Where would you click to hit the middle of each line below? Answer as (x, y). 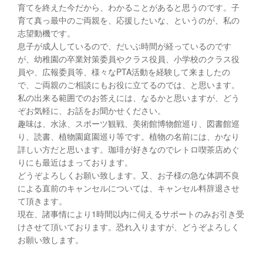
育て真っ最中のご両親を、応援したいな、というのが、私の (129, 20)
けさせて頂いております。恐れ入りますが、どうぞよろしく (129, 226)
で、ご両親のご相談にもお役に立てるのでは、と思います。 (129, 84)
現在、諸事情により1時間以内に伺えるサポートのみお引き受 (131, 213)
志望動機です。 (46, 33)
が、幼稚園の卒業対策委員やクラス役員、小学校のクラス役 (129, 58)
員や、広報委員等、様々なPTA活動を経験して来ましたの (124, 71)
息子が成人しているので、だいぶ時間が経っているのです (124, 45)
